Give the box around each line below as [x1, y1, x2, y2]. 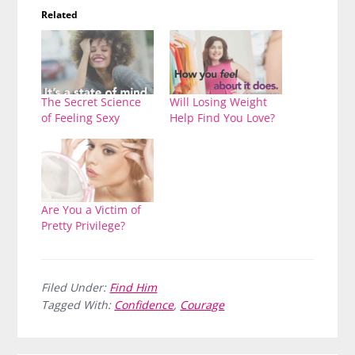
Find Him [109, 280, 158, 296]
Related [41, 7, 78, 21]
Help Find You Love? [170, 109, 275, 125]
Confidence [114, 297, 174, 313]
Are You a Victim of [41, 202, 142, 218]
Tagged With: [41, 297, 115, 313]
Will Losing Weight [170, 94, 267, 109]
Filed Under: [41, 280, 110, 296]
